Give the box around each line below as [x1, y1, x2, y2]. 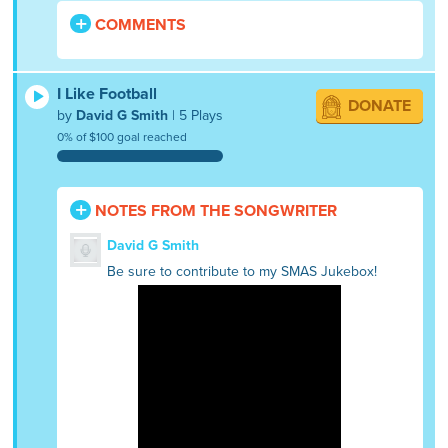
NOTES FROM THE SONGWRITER [91, 200, 338, 221]
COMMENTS [91, 14, 187, 35]
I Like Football [57, 83, 158, 104]
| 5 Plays [168, 106, 224, 124]
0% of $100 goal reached [57, 129, 188, 144]
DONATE [347, 95, 411, 116]
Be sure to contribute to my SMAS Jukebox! [106, 262, 377, 280]
